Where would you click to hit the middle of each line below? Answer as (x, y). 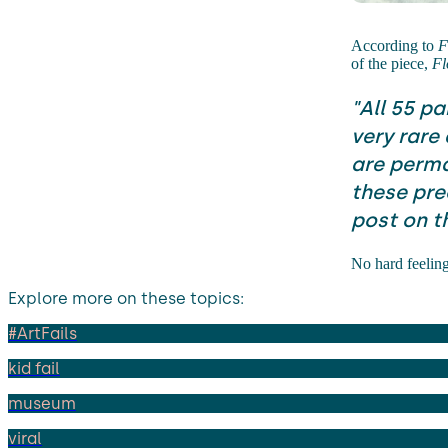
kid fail (34, 368)
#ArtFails (42, 333)
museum (42, 403)
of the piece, (391, 63)
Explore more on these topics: (126, 298)
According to (394, 45)
